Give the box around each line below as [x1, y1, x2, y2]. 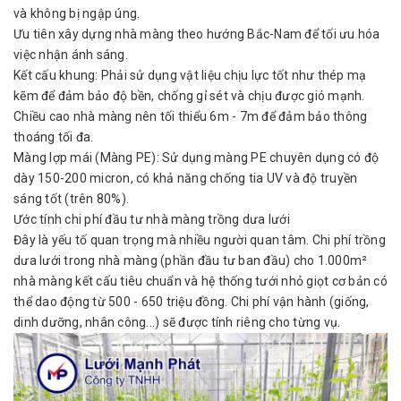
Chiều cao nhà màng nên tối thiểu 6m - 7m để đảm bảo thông [13, 109, 368, 124]
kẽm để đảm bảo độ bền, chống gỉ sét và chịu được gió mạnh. [13, 89, 365, 103]
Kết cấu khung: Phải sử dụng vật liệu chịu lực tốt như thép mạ [13, 68, 367, 82]
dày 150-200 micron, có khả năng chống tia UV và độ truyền [13, 171, 358, 185]
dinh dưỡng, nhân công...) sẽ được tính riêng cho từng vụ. [13, 315, 341, 329]
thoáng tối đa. [13, 130, 94, 144]
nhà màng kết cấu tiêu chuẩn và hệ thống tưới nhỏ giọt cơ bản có [13, 274, 388, 288]
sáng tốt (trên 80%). [13, 192, 129, 206]
